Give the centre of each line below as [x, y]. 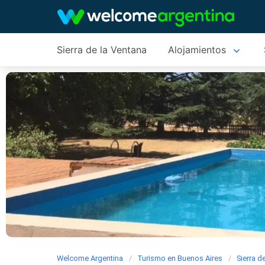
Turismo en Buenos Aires [180, 258]
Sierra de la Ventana [102, 50]
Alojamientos [197, 50]
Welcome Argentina [90, 258]
